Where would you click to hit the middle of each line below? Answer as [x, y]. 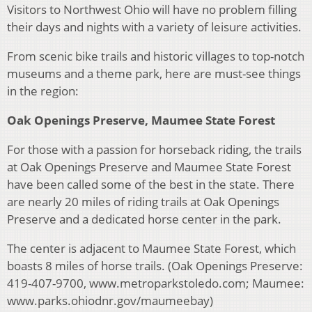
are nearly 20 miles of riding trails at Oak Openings [143, 202]
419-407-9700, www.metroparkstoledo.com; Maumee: [156, 283]
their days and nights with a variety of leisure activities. [154, 27]
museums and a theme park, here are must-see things [154, 74]
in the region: [43, 91]
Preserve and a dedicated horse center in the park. [144, 219]
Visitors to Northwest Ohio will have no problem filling [152, 10]
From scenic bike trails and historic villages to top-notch [156, 56]
